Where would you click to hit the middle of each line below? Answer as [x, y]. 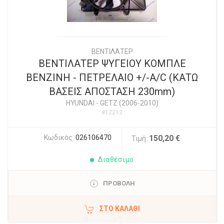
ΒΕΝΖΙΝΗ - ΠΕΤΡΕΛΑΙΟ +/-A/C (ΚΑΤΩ [112, 78]
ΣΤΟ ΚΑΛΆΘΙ [120, 209]
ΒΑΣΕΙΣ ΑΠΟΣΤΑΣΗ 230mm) [112, 92]
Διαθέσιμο [116, 160]
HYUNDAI [80, 103]
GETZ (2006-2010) [129, 103]
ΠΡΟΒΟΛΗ [119, 183]
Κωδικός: [60, 138]
